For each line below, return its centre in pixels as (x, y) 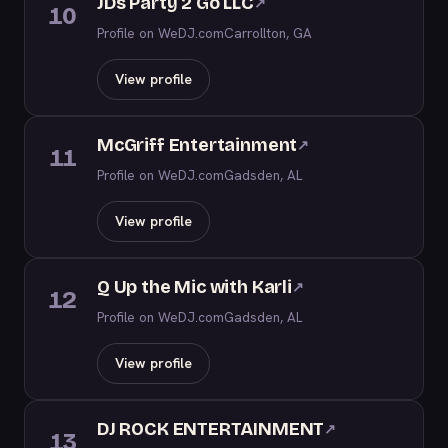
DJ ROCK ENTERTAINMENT (211, 429)
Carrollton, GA (268, 33)
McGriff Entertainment (197, 145)
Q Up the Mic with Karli (194, 287)
